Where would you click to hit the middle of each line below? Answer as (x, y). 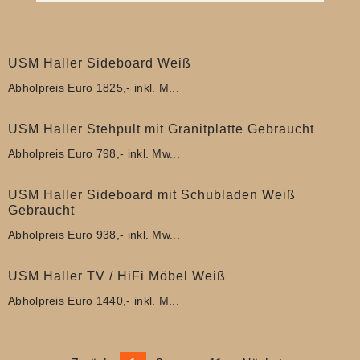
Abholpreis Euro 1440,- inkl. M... (94, 300)
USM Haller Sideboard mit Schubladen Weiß (152, 194)
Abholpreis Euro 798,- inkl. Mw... (94, 153)
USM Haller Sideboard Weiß (100, 62)
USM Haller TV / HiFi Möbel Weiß (117, 275)
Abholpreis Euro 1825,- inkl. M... (94, 87)
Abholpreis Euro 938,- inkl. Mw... (94, 234)
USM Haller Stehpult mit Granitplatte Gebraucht (161, 128)
